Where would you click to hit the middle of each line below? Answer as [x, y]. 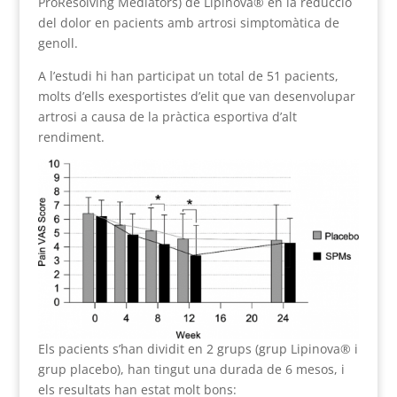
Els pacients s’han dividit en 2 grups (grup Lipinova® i [198, 349]
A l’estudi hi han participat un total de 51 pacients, [188, 75]
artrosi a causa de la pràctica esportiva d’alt [167, 116]
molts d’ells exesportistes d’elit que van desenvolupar [196, 96]
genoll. [58, 43]
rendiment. [71, 136]
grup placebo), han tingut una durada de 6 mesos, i [191, 370]
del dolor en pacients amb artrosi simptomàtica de [188, 22]
